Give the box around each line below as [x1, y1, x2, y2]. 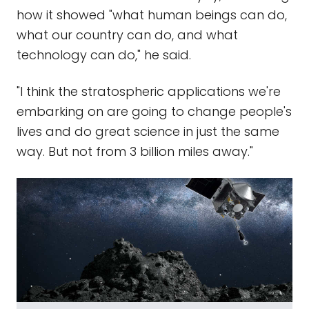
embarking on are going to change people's [17, 103, 292, 120]
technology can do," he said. [17, 46, 191, 63]
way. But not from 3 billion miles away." [17, 143, 253, 160]
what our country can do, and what [17, 26, 238, 43]
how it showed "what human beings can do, [17, 6, 287, 23]
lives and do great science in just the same [17, 123, 279, 140]
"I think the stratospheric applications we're [17, 83, 281, 100]
